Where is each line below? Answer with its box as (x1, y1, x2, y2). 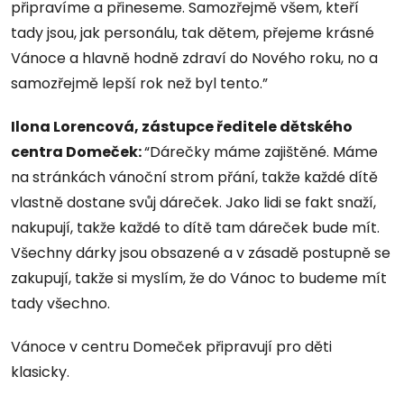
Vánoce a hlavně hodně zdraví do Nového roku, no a (11, 48, 378, 69)
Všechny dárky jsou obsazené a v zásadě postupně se (11, 243, 390, 264)
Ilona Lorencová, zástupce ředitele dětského (11, 116, 353, 138)
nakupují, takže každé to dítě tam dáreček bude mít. (11, 217, 380, 239)
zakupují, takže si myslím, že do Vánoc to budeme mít (11, 268, 387, 289)
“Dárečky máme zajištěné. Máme (144, 142, 378, 163)
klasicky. (11, 362, 69, 383)
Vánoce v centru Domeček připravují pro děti (11, 336, 332, 358)
